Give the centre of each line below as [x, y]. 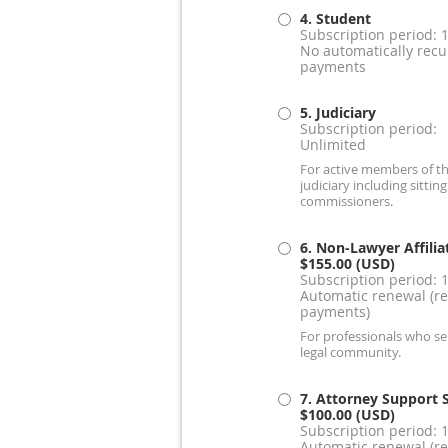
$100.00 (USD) [347, 415]
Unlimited [332, 145]
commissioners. [346, 202]
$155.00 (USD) [347, 264]
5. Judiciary [337, 113]
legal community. [350, 353]
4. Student [335, 19]
